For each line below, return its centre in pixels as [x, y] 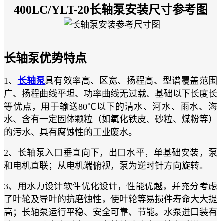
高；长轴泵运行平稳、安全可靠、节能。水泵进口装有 [110, 212]
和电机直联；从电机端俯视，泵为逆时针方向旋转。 [106, 166]
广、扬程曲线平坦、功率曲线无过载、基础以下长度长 [110, 94]
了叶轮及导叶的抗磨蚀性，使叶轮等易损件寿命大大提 [110, 199]
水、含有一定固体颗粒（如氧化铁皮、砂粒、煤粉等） [110, 119]
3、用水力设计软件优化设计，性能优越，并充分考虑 [110, 186]
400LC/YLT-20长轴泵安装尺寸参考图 [110, 10]
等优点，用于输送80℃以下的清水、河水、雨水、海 [110, 107]
